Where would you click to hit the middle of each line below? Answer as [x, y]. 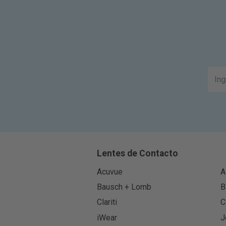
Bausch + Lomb [124, 187]
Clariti [107, 202]
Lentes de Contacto [137, 154]
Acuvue [109, 172]
